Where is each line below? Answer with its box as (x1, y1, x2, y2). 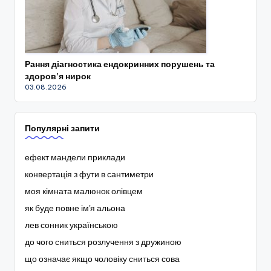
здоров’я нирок (25, 70, 91, 82)
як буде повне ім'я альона (25, 202, 125, 214)
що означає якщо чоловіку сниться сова (25, 253, 180, 264)
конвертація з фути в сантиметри (25, 168, 154, 180)
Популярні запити (25, 122, 100, 134)
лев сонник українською (25, 219, 118, 230)
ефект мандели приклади (25, 151, 125, 163)
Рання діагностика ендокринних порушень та (25, 58, 215, 70)
